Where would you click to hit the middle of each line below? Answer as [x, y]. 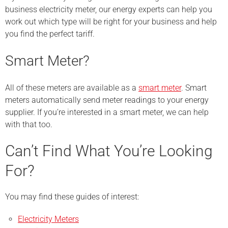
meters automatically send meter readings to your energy [107, 100]
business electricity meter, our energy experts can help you [109, 9]
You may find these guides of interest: [72, 197]
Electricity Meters [48, 219]
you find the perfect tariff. [50, 34]
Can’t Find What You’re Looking [109, 151]
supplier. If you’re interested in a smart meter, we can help [107, 112]
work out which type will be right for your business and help [111, 22]
